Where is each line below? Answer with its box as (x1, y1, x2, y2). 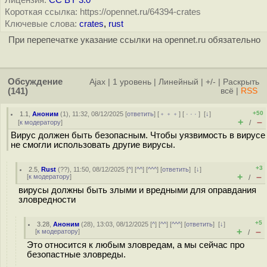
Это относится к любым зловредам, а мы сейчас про (27, 240, 244, 250)
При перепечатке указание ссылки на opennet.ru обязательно (8, 35, 260, 45)
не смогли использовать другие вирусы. (11, 140, 175, 150)
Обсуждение (8, 77, 63, 86)
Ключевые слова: (5, 19, 77, 29)
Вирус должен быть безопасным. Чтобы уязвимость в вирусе (11, 131, 265, 140)
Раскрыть (223, 77, 259, 86)
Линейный (159, 77, 198, 86)
